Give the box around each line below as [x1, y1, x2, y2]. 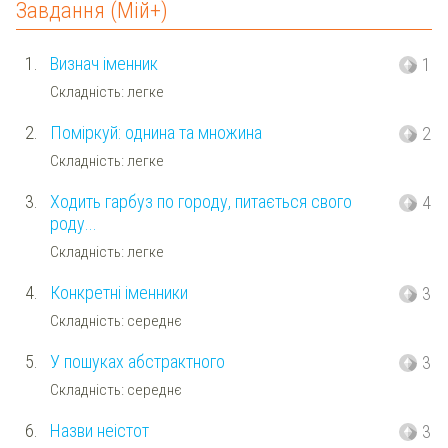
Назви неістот [49, 420, 149, 442]
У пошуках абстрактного [49, 351, 225, 373]
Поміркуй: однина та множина [49, 122, 262, 144]
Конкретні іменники [49, 282, 188, 304]
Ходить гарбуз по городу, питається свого [49, 191, 352, 213]
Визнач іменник [49, 53, 158, 75]
